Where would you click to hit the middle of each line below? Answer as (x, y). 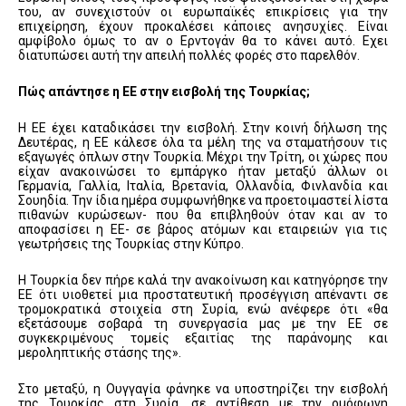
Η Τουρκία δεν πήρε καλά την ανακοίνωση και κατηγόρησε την (203, 280)
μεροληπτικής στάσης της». (100, 353)
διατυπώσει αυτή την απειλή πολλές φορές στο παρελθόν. (189, 56)
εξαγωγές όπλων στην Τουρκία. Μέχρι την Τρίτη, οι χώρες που (203, 157)
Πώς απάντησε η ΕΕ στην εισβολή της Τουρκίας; (164, 92)
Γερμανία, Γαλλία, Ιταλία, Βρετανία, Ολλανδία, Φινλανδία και (203, 186)
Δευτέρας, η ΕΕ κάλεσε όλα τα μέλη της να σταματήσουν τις (203, 143)
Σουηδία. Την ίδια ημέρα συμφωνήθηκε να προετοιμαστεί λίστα (203, 201)
